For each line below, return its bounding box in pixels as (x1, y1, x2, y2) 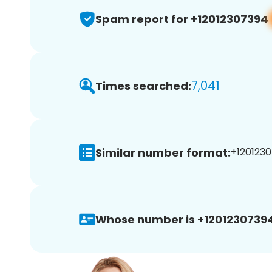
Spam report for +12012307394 (95, 11, 268, 27)
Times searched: (95, 78, 191, 93)
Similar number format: (95, 144, 231, 160)
